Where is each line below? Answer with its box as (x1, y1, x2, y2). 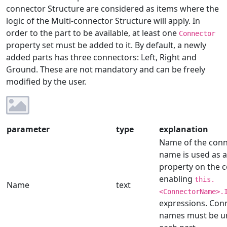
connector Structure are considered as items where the (6, 3, 219, 15)
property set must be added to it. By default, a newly (6, 40, 206, 51)
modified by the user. (6, 76, 86, 88)
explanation (159, 124, 208, 135)
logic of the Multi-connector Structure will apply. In (6, 15, 200, 27)
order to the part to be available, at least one (6, 27, 179, 39)
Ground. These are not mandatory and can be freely (6, 64, 205, 75)
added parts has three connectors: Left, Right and (6, 52, 197, 63)
